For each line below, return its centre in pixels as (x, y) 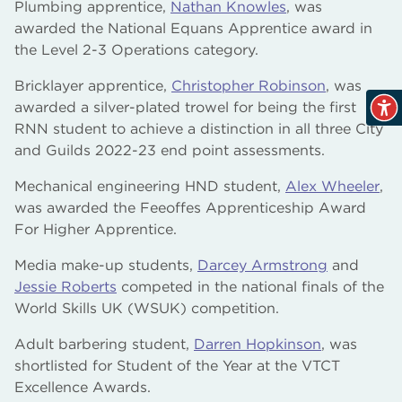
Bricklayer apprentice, (93, 85)
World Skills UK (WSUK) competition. (147, 308)
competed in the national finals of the (250, 286)
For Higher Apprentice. (96, 229)
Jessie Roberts (66, 286)
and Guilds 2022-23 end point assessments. (170, 150)
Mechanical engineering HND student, (150, 186)
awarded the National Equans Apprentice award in (193, 28)
